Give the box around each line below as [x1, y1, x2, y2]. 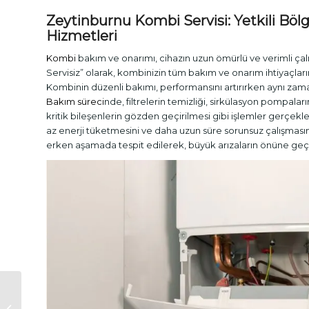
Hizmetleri [46, 27, 117, 44]
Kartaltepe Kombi [24, 296, 104, 307]
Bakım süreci [46, 95, 104, 107]
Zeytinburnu [46, 12, 134, 29]
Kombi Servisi [134, 12, 228, 29]
